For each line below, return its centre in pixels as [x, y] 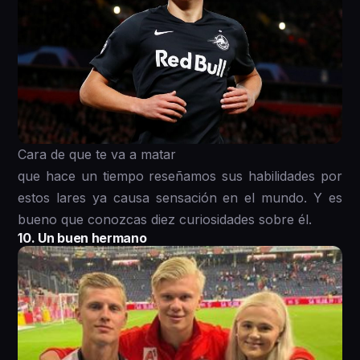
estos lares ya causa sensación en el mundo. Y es [180, 197]
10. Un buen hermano [82, 237]
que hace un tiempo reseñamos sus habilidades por [180, 176]
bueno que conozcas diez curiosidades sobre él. [165, 219]
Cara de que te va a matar [97, 154]
